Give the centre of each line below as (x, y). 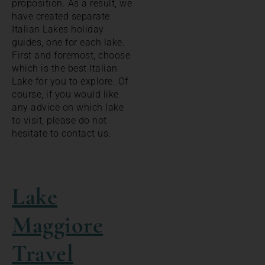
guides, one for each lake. (68, 42)
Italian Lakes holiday (58, 29)
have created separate (61, 16)
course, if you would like (65, 94)
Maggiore (57, 224)
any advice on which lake (68, 107)
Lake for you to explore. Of (70, 81)
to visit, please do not (59, 120)
